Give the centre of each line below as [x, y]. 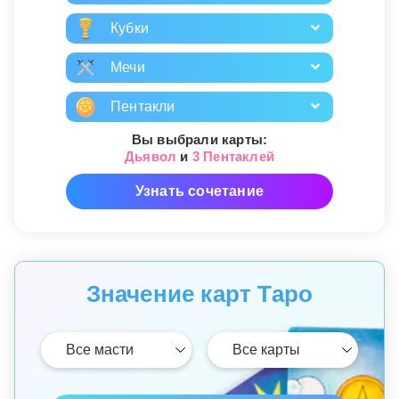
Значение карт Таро [199, 294]
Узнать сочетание [199, 191]
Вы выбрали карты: [199, 140]
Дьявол [151, 157]
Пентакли [143, 107]
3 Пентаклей [233, 157]
